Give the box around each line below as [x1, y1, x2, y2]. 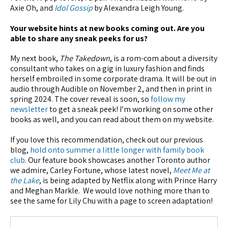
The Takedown [60, 53, 110, 64]
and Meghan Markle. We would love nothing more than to [10, 185, 210, 196]
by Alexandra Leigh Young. [93, 3, 184, 14]
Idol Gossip [54, 3, 93, 14]
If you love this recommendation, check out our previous [10, 134, 203, 145]
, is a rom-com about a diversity [110, 53, 217, 64]
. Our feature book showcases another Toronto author [25, 154, 210, 165]
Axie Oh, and [10, 3, 54, 14]
